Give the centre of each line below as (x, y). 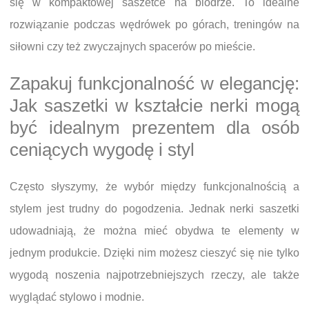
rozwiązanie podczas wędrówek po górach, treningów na (154, 25)
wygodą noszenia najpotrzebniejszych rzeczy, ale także (154, 275)
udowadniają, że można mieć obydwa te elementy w (154, 230)
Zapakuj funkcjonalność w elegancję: (154, 84)
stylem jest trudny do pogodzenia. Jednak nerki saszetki (154, 208)
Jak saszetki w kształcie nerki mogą (154, 106)
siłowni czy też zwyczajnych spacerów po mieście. (132, 47)
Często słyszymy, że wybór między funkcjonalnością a (154, 186)
